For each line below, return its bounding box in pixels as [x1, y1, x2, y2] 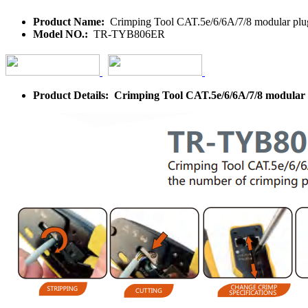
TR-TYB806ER [91, 27, 165, 40]
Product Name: [33, 15, 107, 27]
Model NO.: [33, 27, 91, 40]
